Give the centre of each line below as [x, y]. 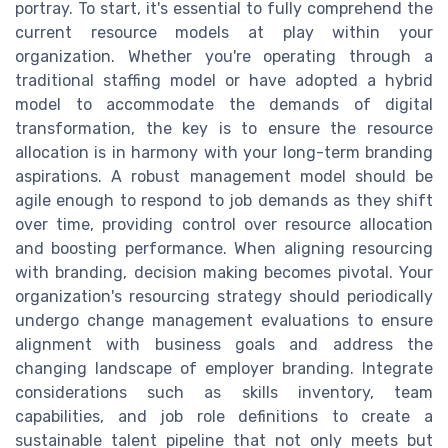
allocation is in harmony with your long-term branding [224, 153]
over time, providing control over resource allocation [224, 225]
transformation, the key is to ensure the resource [224, 129]
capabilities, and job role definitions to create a [224, 417]
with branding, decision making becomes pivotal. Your [224, 273]
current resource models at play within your [224, 33]
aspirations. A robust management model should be [224, 177]
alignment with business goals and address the [224, 345]
